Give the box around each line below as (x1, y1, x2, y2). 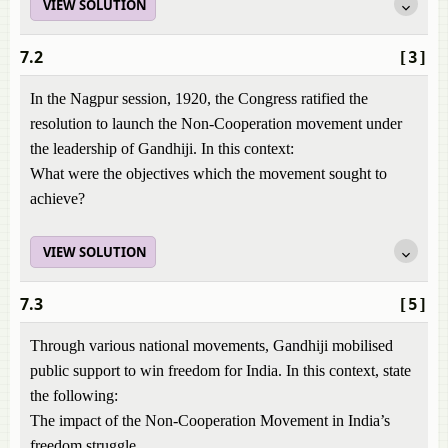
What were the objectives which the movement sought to (30, 165, 387, 182)
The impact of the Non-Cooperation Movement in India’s (30, 412, 390, 429)
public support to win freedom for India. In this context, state (30, 362, 411, 379)
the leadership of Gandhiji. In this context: (30, 140, 294, 157)
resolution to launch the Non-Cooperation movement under (30, 115, 402, 132)
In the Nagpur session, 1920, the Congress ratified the (30, 90, 368, 107)
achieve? (30, 190, 85, 207)
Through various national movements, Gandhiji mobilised (30, 337, 393, 354)
